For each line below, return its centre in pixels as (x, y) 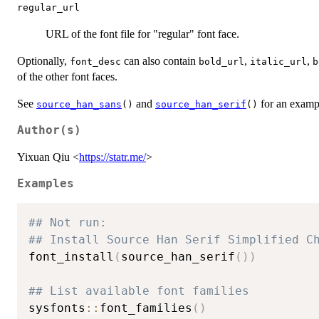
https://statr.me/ (113, 157)
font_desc (95, 62)
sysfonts (57, 308)
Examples (46, 184)
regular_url (48, 8)
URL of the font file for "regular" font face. (142, 34)
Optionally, (43, 61)
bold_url (221, 62)
